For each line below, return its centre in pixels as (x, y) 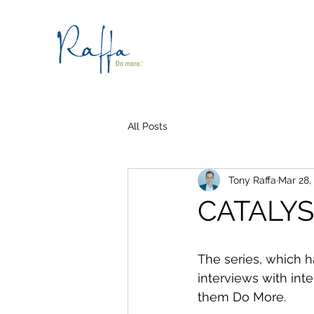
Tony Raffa (252, 180)
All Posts (148, 126)
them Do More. (242, 297)
